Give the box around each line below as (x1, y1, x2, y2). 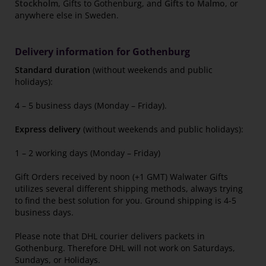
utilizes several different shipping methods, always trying (15, 183, 243, 195)
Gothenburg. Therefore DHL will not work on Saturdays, (15, 242, 235, 254)
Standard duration (15, 64, 90, 76)
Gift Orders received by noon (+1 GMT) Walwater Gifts (15, 171, 228, 183)
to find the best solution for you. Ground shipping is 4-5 (15, 195, 236, 207)
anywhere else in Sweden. (15, 9, 119, 21)
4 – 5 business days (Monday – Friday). (15, 100, 167, 112)
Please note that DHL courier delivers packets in (15, 230, 205, 242)
